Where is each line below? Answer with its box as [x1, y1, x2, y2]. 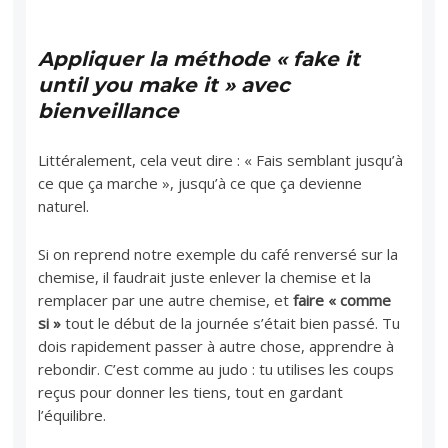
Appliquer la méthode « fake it [38, 46, 361, 71]
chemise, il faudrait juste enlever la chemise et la [38, 266, 372, 287]
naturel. [38, 195, 90, 216]
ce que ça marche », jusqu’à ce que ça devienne [38, 172, 363, 193]
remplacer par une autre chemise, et [38, 289, 294, 310]
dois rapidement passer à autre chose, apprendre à [38, 335, 395, 356]
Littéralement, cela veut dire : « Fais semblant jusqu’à [38, 149, 404, 170]
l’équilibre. [38, 404, 107, 425]
